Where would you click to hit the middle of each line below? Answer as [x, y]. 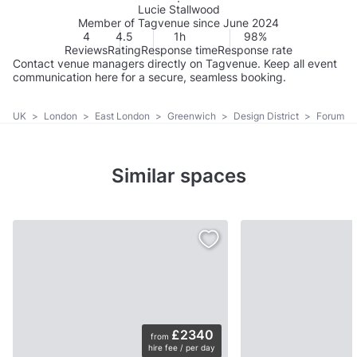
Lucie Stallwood [178, 9]
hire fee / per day [182, 348]
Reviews [86, 49]
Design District [267, 116]
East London [124, 116]
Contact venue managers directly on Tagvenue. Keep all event [175, 63]
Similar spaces [178, 176]
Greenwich [193, 116]
